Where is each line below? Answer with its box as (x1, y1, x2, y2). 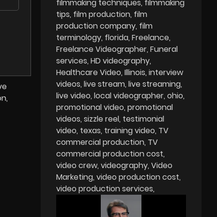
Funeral (150, 43, 178, 55)
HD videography (91, 55, 150, 66)
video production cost (96, 171, 180, 183)
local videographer (94, 90, 164, 101)
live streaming (128, 78, 181, 90)
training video (104, 124, 155, 136)
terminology (56, 31, 102, 43)
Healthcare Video (56, 66, 122, 78)
